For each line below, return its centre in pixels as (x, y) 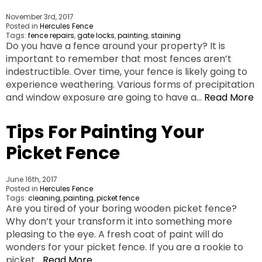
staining (166, 36)
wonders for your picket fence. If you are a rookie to (125, 247)
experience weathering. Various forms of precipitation (130, 85)
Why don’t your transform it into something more (119, 222)
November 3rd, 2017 (40, 17)
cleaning (44, 198)
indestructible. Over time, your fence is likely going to (127, 72)
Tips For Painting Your (105, 132)
